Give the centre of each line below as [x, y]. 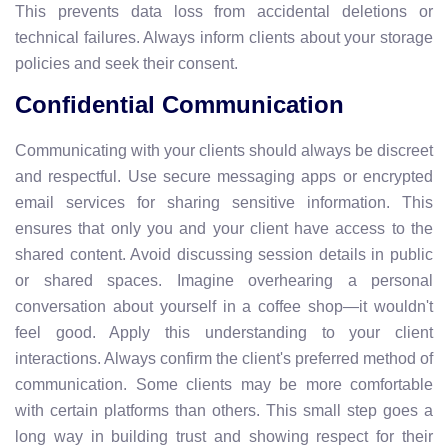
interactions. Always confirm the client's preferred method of [224, 358]
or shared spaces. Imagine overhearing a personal [224, 280]
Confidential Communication [179, 104]
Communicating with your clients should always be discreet [224, 150]
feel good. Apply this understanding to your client [224, 332]
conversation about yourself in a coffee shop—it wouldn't [224, 306]
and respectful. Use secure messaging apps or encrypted [224, 176]
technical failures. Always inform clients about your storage [224, 37]
